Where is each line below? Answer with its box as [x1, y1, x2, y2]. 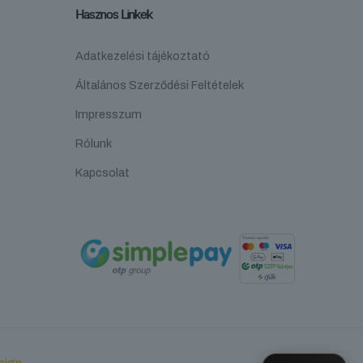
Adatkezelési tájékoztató [75, 49, 210, 63]
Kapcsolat [75, 166, 130, 180]
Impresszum [75, 108, 142, 122]
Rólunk [75, 137, 112, 151]
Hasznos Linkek [75, 6, 152, 23]
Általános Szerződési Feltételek [75, 79, 244, 92]
